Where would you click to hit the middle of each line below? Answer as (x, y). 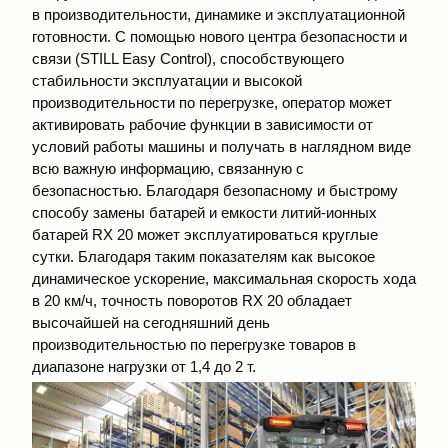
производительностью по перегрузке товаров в (194, 344)
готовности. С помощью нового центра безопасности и (219, 36)
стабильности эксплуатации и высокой (167, 80)
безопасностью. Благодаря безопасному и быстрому (215, 190)
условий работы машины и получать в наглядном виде (221, 146)
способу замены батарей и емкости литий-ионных (204, 212)
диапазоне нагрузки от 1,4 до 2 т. (144, 366)
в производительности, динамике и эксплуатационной (218, 14)
